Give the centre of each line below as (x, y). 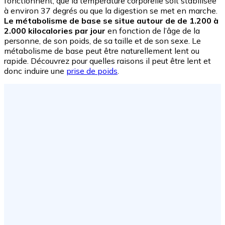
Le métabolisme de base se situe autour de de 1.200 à (111, 21)
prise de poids (92, 71)
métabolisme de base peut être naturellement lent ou (102, 51)
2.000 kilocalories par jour (55, 31)
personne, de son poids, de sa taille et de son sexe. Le (102, 41)
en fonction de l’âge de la (153, 31)
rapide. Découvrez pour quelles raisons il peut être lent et (107, 61)
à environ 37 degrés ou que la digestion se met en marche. (111, 11)
